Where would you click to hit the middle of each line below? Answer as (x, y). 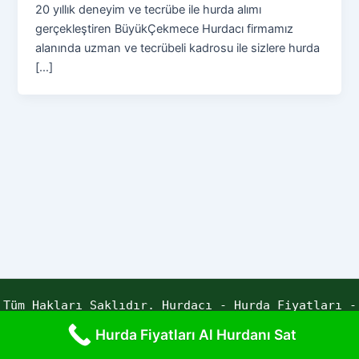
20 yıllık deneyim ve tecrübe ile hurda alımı (149, 9)
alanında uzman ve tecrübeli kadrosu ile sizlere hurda (178, 48)
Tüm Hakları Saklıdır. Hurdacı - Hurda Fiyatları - (179, 305)
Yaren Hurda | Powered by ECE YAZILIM (179, 324)
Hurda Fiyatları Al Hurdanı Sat (196, 335)
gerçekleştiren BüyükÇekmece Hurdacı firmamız (165, 28)
